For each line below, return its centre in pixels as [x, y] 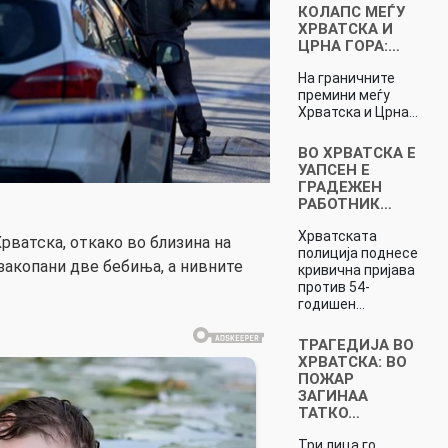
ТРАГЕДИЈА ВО [355, 344]
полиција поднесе [357, 252]
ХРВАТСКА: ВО [352, 361]
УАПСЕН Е [333, 169]
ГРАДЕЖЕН [339, 186]
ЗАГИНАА [332, 395]
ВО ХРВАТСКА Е [356, 152]
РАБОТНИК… [344, 203]
